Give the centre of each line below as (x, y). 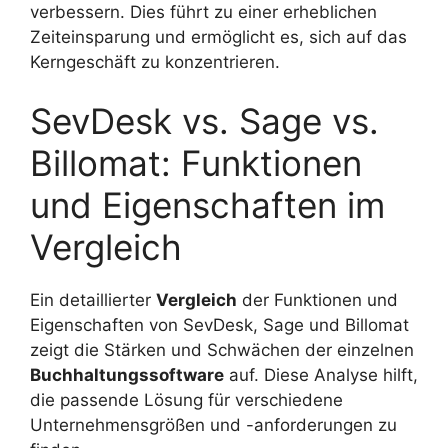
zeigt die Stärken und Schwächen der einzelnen (222, 350)
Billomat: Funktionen (196, 163)
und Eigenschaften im (207, 205)
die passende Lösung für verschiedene (186, 400)
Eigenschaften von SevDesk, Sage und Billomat (219, 325)
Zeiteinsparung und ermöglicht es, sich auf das (218, 36)
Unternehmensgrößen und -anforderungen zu (213, 425)
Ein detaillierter (93, 300)
